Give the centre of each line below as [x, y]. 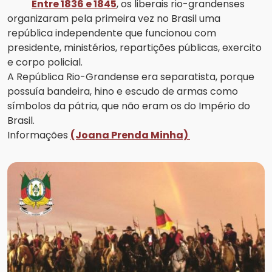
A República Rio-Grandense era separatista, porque [131, 77]
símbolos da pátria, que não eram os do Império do [129, 106]
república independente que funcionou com [112, 33]
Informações [39, 135]
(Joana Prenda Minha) [130, 135]
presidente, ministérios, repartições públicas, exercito [134, 48]
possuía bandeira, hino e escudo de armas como [123, 92]
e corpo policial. [45, 63]
